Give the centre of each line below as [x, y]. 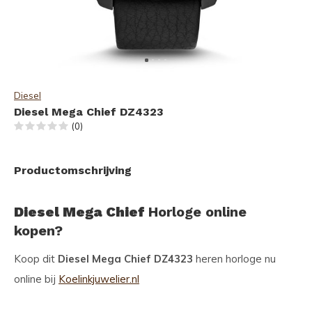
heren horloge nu [234, 259]
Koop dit [36, 259]
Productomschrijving [73, 170]
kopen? [38, 231]
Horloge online [197, 212]
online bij [36, 279]
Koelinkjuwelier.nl [99, 279]
